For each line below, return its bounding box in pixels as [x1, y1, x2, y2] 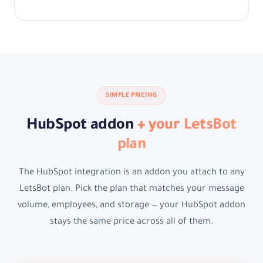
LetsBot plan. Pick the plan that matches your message [19, 184, 244, 195]
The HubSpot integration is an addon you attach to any [18, 168, 245, 178]
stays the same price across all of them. [50, 217, 213, 228]
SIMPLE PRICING [106, 92, 157, 100]
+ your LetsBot [137, 118, 237, 135]
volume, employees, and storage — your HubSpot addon [18, 201, 245, 211]
